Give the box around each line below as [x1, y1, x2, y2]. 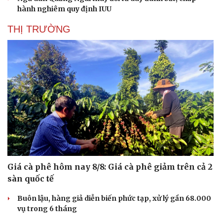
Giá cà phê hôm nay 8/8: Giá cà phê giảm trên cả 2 [7, 162, 213, 172]
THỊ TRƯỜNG [7, 23, 71, 35]
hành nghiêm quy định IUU [17, 4, 111, 13]
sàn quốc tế [7, 174, 54, 184]
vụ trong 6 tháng [17, 204, 77, 214]
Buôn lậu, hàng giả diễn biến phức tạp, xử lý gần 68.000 [17, 194, 211, 203]
